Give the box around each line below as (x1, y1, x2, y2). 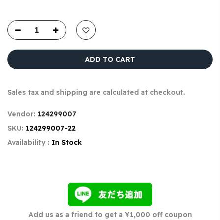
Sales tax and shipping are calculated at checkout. (7, 88, 185, 97)
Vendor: (7, 110, 37, 119)
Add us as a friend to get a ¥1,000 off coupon (28, 210, 192, 219)
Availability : (7, 138, 52, 147)
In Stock (52, 138, 82, 147)
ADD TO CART (85, 55, 135, 64)
